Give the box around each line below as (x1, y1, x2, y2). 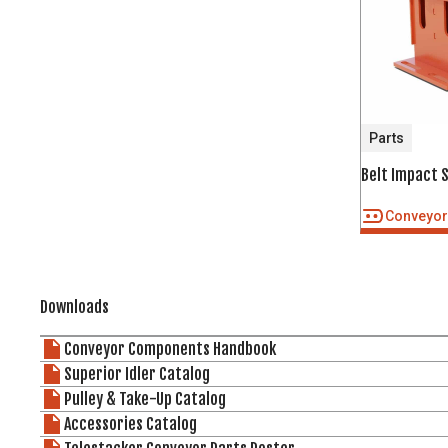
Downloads (40, 297, 109, 318)
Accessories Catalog (64, 414, 197, 435)
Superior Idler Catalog (64, 364, 210, 385)
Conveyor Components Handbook (64, 339, 276, 360)
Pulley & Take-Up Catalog (64, 389, 226, 410)
